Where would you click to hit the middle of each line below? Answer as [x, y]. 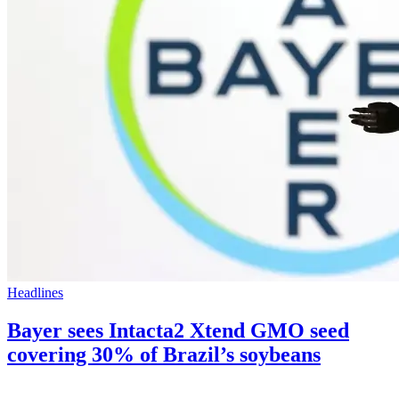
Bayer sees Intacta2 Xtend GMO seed [178, 330]
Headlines [35, 292]
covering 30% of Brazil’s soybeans [164, 354]
